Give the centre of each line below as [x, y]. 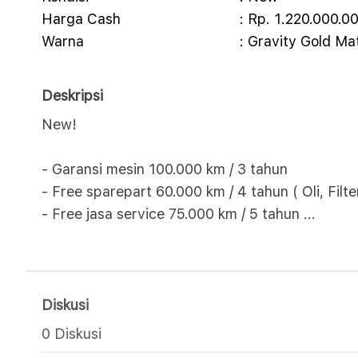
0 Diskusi [72, 334]
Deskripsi [72, 95]
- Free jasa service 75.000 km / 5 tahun [173, 214]
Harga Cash [81, 19]
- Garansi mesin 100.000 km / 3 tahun [165, 169]
